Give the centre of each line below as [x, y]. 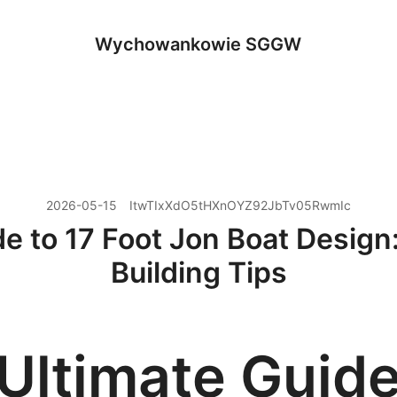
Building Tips [198, 272]
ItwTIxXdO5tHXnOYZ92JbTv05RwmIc [240, 205]
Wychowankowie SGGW [198, 44]
